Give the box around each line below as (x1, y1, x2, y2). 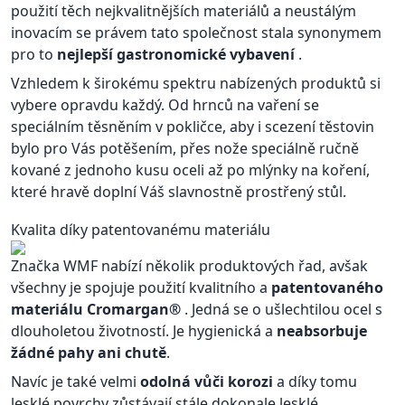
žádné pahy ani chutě (11, 343, 166, 363)
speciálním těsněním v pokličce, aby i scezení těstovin (11, 117, 374, 137)
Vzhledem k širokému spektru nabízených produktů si (11, 73, 381, 93)
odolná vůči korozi (140, 372, 277, 391)
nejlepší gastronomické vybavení (57, 44, 298, 64)
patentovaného (271, 278, 383, 297)
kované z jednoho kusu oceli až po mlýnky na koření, (11, 160, 370, 180)
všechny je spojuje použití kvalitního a (11, 278, 271, 297)
